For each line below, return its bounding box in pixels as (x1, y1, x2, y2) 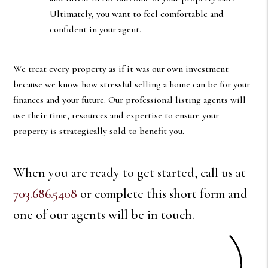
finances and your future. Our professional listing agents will (13, 93, 246, 106)
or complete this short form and (77, 185, 248, 202)
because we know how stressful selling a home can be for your (13, 78, 251, 90)
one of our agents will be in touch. (13, 206, 195, 223)
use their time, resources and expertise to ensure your (13, 109, 220, 121)
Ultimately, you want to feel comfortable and (49, 7, 224, 20)
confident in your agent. (49, 23, 141, 35)
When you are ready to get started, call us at (13, 165, 246, 181)
